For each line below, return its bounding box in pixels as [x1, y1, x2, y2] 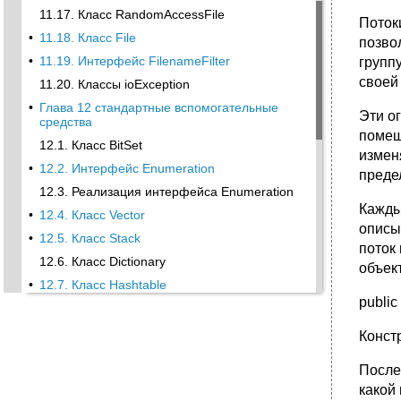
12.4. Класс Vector [39, 208, 145, 222]
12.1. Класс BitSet [39, 138, 142, 152]
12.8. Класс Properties [39, 301, 167, 315]
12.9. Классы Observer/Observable [39, 324, 240, 338]
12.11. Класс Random [39, 371, 164, 385]
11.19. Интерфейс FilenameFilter [39, 54, 230, 68]
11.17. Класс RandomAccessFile [39, 7, 225, 21]
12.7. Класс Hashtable [39, 277, 166, 292]
